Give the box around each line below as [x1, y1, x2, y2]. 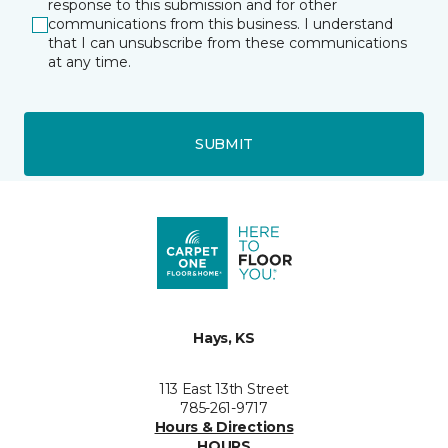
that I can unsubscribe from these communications [48, 34, 407, 52]
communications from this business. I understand [48, 15, 393, 33]
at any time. [48, 53, 131, 71]
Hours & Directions [154, 418, 294, 436]
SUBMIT [194, 134, 254, 153]
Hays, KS [193, 329, 255, 347]
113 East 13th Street [158, 380, 290, 398]
